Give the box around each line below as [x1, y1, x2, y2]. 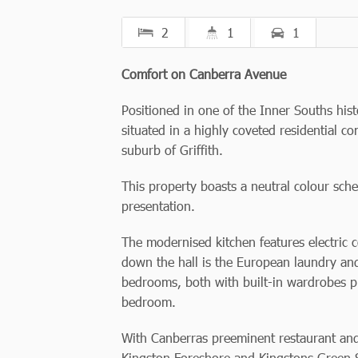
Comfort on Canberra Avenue [121, 65, 286, 82]
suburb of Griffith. [121, 141, 223, 158]
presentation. [121, 197, 195, 214]
